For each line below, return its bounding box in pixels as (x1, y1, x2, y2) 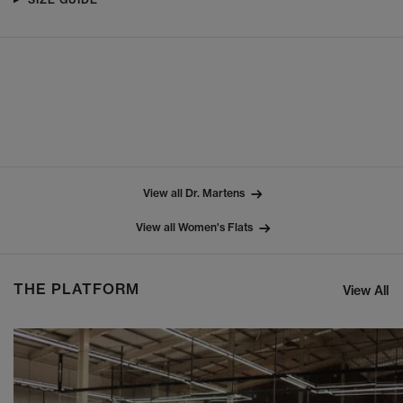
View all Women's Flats (135, 220, 253, 235)
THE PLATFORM (13, 280, 139, 299)
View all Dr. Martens (143, 186, 245, 201)
